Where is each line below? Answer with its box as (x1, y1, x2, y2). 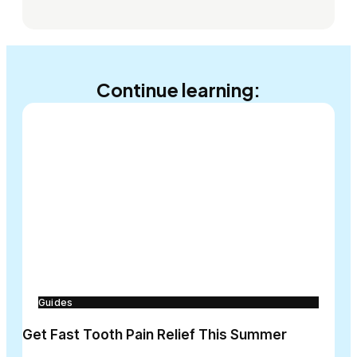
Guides (38, 296, 73, 309)
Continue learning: (96, 78, 261, 102)
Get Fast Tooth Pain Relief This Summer (22, 327, 287, 343)
